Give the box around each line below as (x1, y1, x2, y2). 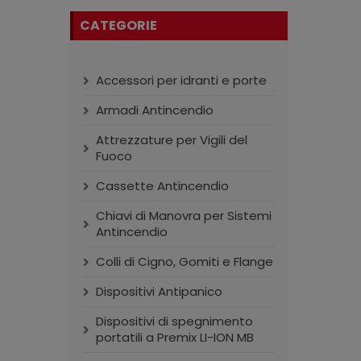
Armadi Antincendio (96, 102, 214, 118)
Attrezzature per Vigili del (96, 131, 247, 148)
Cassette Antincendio (96, 177, 229, 194)
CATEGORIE (80, 16, 157, 35)
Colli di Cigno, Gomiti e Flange (96, 253, 273, 270)
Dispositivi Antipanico (96, 283, 222, 300)
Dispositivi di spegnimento (96, 313, 253, 330)
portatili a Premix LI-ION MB (96, 329, 254, 346)
